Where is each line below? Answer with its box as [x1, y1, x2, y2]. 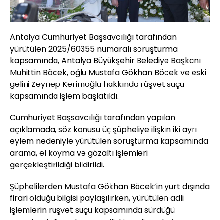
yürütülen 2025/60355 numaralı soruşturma [10, 43, 178, 55]
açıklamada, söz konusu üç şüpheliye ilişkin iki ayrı [10, 124, 197, 136]
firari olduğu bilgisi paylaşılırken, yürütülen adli [10, 192, 184, 204]
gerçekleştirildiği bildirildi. [10, 159, 104, 171]
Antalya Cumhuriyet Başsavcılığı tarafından [10, 31, 177, 43]
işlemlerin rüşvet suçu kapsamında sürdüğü [10, 204, 175, 216]
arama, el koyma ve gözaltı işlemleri [10, 147, 148, 159]
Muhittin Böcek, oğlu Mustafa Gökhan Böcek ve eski [10, 67, 206, 79]
